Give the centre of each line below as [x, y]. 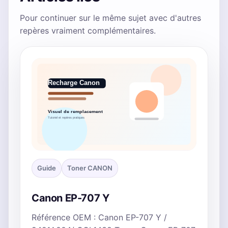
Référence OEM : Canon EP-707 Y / [99, 218]
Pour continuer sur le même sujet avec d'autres [110, 18]
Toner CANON [90, 168]
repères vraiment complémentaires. [88, 30]
